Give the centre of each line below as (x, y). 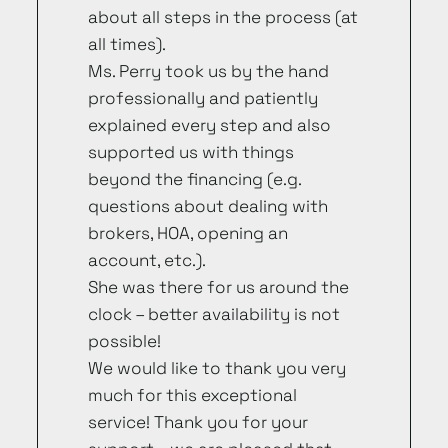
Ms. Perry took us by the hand (208, 70)
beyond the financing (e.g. (194, 178)
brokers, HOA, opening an (187, 232)
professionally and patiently (202, 97)
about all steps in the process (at (222, 16)
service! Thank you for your (197, 421)
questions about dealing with (207, 205)
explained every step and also (209, 124)
